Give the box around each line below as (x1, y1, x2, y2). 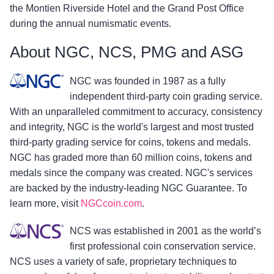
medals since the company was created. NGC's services (10, 167, 253, 178)
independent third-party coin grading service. (70, 91, 262, 102)
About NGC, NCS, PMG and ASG (10, 42, 243, 61)
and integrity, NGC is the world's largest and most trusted (10, 121, 254, 132)
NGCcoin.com (81, 198, 142, 209)
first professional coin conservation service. (70, 240, 256, 251)
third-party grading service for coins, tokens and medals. (10, 136, 251, 147)
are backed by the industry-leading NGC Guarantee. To (10, 182, 247, 193)
